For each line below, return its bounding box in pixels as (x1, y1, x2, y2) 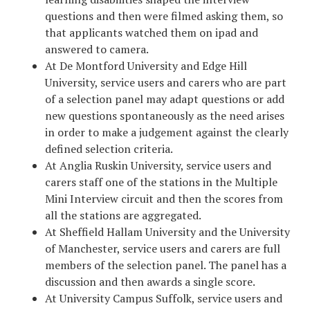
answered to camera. (45, 42, 149, 57)
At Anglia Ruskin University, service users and (45, 158, 271, 174)
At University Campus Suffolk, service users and (45, 291, 282, 307)
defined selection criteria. (45, 141, 173, 157)
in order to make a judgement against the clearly (45, 125, 289, 140)
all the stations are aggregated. (45, 208, 201, 224)
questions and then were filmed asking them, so (45, 8, 283, 24)
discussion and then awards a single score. (45, 274, 255, 290)
